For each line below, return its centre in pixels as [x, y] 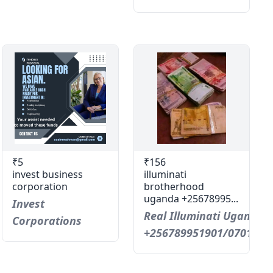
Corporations [47, 221]
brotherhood [174, 186]
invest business [48, 174]
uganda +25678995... [191, 199]
